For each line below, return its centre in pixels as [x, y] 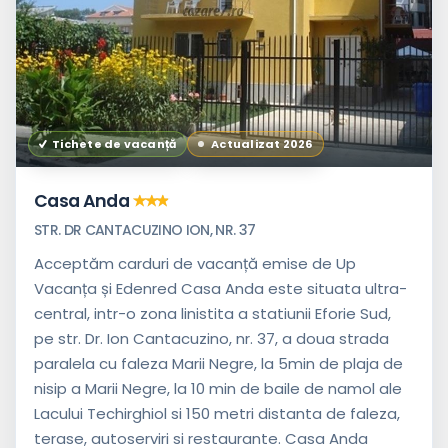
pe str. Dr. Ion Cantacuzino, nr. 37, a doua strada [211, 339]
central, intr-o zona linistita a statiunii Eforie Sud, [212, 314]
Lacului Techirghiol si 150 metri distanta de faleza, [217, 414]
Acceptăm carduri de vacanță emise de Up [195, 264]
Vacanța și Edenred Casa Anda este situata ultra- [220, 289]
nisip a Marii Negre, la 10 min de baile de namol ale [218, 389]
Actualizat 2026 [262, 143]
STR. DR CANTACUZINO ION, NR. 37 [145, 230]
